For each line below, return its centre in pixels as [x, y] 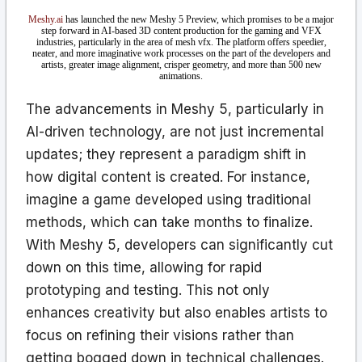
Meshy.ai [46, 19]
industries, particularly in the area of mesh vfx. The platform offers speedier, [181, 42]
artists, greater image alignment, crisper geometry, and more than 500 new [181, 64]
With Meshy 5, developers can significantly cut [179, 244]
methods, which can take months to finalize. [169, 222]
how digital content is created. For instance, [168, 177]
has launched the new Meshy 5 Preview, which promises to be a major [198, 19]
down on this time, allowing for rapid [144, 267]
